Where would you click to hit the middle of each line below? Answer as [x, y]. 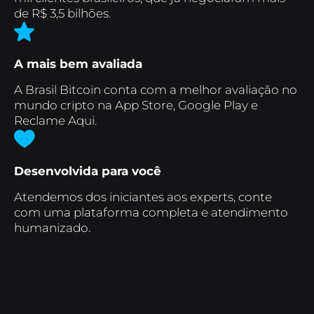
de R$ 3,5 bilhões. [62, 13]
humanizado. [52, 228]
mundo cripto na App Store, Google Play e [136, 105]
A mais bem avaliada [78, 64]
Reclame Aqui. [55, 121]
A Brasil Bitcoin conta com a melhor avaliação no [156, 90]
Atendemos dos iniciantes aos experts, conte [143, 197]
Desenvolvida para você [88, 171]
